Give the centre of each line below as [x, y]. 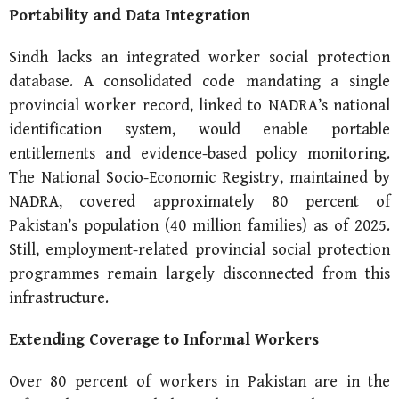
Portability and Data [87, 15]
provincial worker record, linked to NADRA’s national [199, 105]
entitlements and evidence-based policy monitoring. [199, 153]
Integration [208, 15]
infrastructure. [59, 297]
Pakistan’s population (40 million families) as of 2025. [199, 225]
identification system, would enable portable [199, 129]
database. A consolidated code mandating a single [199, 81]
